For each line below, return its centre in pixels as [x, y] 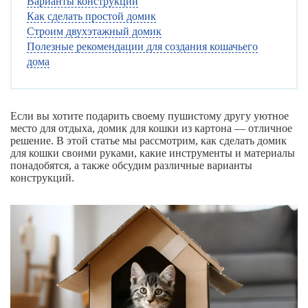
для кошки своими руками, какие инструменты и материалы [153, 153]
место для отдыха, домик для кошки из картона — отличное [151, 128]
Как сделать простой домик [91, 16]
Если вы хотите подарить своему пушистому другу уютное [150, 115]
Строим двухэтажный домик [94, 31]
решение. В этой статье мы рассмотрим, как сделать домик [148, 140]
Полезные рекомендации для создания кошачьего [142, 46]
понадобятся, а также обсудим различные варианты [131, 165]
